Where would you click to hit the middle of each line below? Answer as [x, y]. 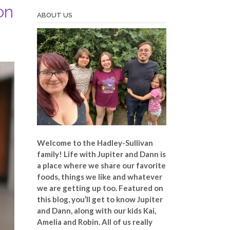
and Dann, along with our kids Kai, [96, 210]
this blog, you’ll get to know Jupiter [100, 199]
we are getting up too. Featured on [100, 188]
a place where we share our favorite [101, 165]
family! [50, 154]
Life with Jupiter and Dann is [114, 154]
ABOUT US [54, 15]
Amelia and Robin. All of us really [94, 222]
